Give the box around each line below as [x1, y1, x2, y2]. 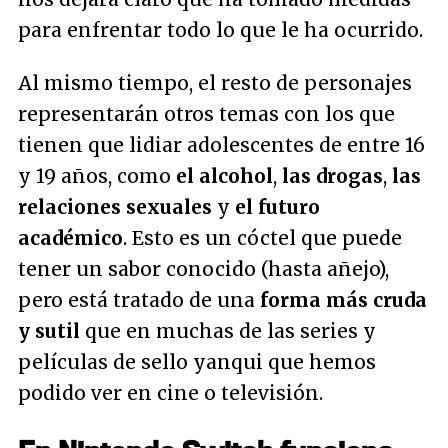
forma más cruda [260, 288, 427, 312]
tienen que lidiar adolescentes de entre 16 [18, 133, 425, 157]
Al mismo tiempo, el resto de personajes [18, 71, 412, 95]
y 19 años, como [18, 164, 176, 188]
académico [18, 226, 123, 250]
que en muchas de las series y [80, 319, 376, 343]
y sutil [18, 319, 80, 343]
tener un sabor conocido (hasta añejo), [18, 257, 389, 281]
